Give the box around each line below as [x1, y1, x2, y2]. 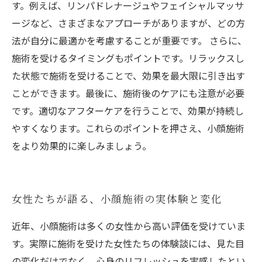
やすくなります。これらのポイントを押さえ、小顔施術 [12, 121, 244, 135]
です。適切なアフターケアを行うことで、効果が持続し [12, 104, 244, 118]
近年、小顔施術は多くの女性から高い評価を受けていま [12, 219, 246, 233]
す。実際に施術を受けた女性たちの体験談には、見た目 [12, 236, 244, 250]
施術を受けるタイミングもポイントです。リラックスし [12, 51, 244, 65]
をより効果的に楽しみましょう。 [12, 139, 151, 153]
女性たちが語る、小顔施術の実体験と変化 [12, 192, 222, 205]
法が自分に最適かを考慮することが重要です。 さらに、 [12, 33, 247, 47]
